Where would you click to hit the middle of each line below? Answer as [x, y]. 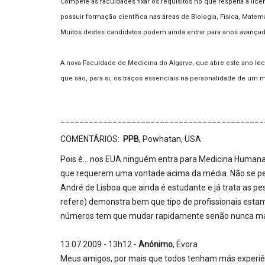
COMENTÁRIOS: [92, 139]
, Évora [185, 245]
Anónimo [156, 245]
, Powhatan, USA [170, 139]
